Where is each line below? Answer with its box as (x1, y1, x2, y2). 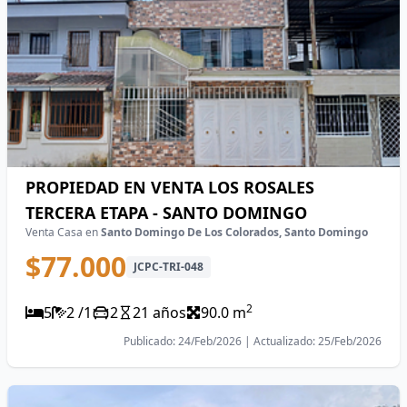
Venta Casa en (25, 224, 101, 240)
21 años (133, 303, 186, 323)
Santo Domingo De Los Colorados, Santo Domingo (101, 224, 368, 240)
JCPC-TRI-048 (134, 259, 203, 274)
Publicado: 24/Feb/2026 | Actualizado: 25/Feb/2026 (124, 333, 382, 349)
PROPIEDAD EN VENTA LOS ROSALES (25, 176, 314, 198)
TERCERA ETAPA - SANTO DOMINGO (25, 202, 307, 223)
